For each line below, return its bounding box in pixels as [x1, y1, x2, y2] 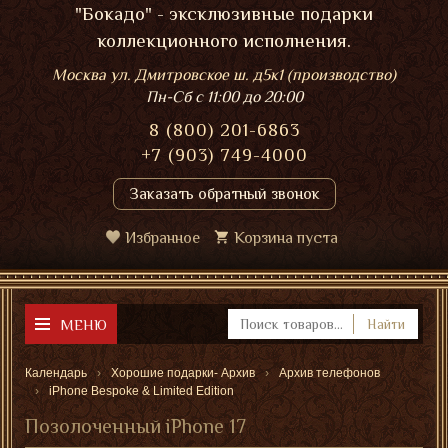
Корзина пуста [234, 229, 338, 247]
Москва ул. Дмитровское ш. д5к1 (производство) [52, 66, 396, 84]
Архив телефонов [279, 366, 380, 380]
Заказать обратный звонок [128, 185, 320, 203]
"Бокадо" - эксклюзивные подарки [75, 3, 373, 24]
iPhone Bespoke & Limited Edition [49, 384, 234, 398]
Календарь [25, 366, 87, 380]
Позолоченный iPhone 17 [25, 415, 246, 437]
